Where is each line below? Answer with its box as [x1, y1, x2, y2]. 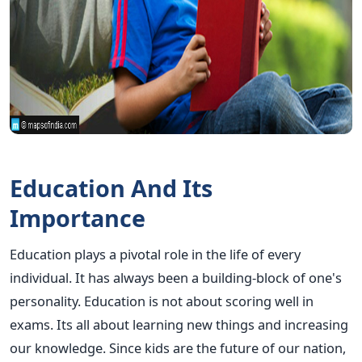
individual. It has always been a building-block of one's [10, 267, 342, 287]
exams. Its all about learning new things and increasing [10, 314, 348, 334]
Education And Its [10, 171, 213, 204]
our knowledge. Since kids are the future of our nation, [10, 338, 346, 357]
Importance [10, 201, 145, 234]
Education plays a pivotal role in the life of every [10, 244, 301, 263]
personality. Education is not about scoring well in [10, 291, 314, 310]
